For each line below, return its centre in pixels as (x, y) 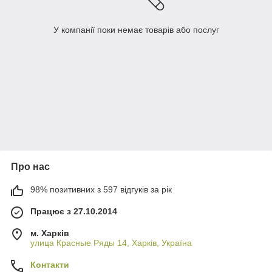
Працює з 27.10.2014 (74, 212)
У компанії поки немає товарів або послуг (136, 30)
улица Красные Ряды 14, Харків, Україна (111, 243)
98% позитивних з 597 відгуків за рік (101, 190)
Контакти (50, 265)
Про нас (30, 167)
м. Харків (50, 233)
